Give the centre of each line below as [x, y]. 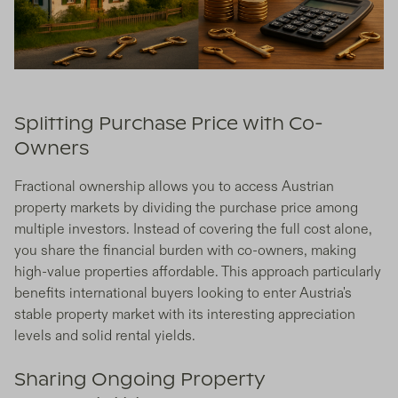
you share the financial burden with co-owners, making [185, 251]
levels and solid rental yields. [105, 336]
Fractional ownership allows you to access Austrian [174, 187]
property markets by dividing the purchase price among [186, 208]
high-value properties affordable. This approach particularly [198, 272]
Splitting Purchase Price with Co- [169, 125]
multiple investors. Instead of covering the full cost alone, [193, 230]
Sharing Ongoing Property [139, 381]
